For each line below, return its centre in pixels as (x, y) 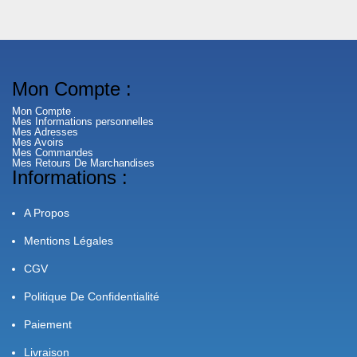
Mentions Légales (69, 241)
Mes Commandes (53, 153)
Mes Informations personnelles (83, 122)
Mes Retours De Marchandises (83, 163)
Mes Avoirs (38, 142)
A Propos (47, 213)
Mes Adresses (45, 132)
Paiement (48, 324)
